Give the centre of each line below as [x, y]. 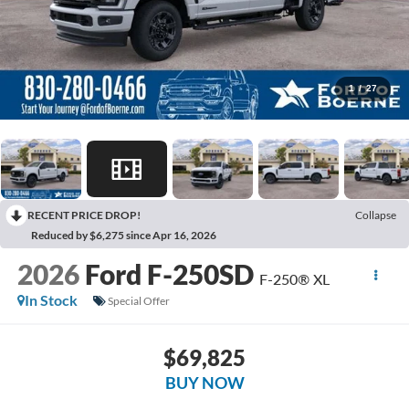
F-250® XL [294, 279]
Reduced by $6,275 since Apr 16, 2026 [124, 236]
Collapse [376, 215]
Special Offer [138, 300]
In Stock [51, 300]
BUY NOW [204, 382]
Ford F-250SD [169, 274]
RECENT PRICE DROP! [84, 215]
